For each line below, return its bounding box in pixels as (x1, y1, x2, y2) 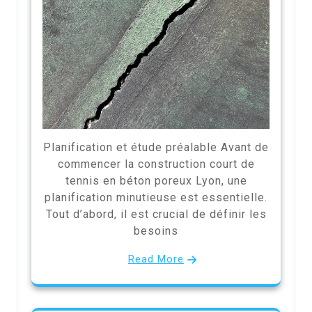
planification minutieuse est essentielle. (45, 191, 267, 205)
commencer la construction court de (57, 157, 255, 171)
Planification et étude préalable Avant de (43, 141, 269, 155)
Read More (128, 253, 184, 266)
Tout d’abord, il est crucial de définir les (45, 208, 267, 221)
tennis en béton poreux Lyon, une (65, 174, 247, 188)
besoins (134, 224, 178, 238)
